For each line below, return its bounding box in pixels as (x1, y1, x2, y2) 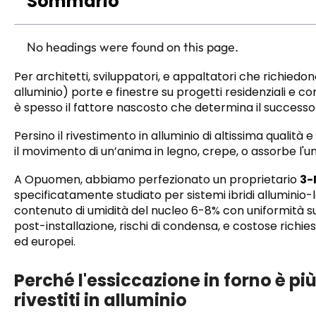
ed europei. (14, 233, 75, 250)
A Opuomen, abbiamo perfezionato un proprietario (14, 171, 300, 188)
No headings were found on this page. (27, 39, 238, 55)
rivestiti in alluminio (14, 288, 187, 312)
